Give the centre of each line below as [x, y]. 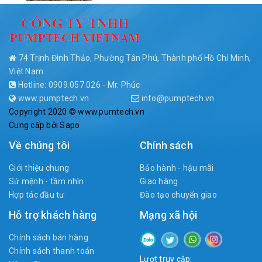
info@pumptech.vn [177, 98]
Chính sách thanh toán [52, 251]
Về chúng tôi [39, 145]
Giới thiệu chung [39, 168]
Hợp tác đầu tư [37, 195]
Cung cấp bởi [35, 125]
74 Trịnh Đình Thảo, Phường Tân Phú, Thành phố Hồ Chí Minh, [134, 58]
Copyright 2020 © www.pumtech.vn [77, 112]
